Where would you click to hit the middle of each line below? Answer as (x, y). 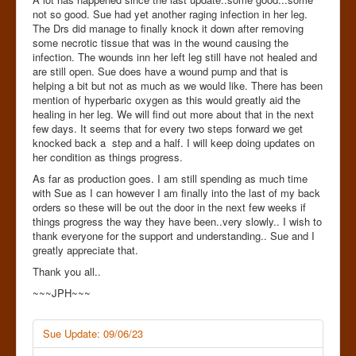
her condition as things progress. (108, 157)
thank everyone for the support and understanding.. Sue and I (174, 235)
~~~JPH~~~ (62, 292)
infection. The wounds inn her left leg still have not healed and (175, 56)
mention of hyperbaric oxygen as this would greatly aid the (166, 99)
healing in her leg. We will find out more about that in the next (173, 114)
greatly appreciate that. (85, 250)
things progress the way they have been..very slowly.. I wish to (177, 221)
